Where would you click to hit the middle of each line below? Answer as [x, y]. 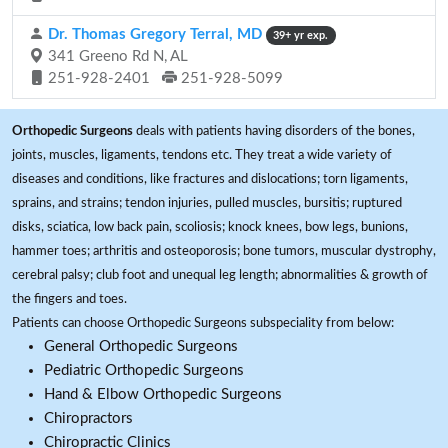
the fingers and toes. [69, 299]
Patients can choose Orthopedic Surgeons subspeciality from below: [203, 323]
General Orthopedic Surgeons [141, 346]
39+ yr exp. [301, 35]
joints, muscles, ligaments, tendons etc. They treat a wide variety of [202, 155]
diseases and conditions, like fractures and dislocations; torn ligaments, [210, 179]
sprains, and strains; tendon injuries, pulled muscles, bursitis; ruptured [207, 203]
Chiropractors [88, 418]
